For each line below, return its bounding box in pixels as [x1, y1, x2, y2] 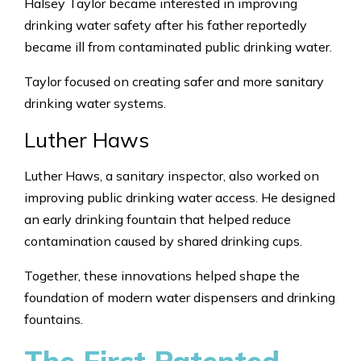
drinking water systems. [24, 94, 166, 111]
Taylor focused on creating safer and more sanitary [24, 73, 324, 89]
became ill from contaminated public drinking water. [24, 38, 332, 55]
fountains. [24, 310, 83, 327]
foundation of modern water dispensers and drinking [24, 288, 335, 305]
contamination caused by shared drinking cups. [24, 232, 302, 249]
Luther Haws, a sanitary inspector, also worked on [24, 167, 319, 184]
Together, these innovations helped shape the [24, 267, 300, 284]
